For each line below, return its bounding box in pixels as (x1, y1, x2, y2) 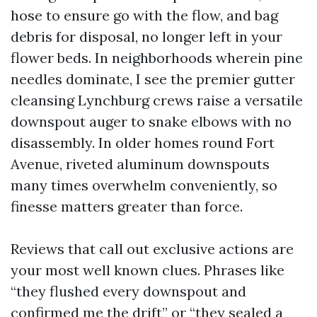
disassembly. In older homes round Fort (11, 134, 275, 151)
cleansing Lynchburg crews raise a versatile (11, 91, 303, 109)
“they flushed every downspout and (11, 282, 246, 300)
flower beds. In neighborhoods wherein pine (11, 49, 303, 67)
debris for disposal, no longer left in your (11, 28, 282, 45)
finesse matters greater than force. (11, 197, 243, 215)
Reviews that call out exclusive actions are (11, 240, 294, 258)
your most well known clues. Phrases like (11, 261, 284, 279)
